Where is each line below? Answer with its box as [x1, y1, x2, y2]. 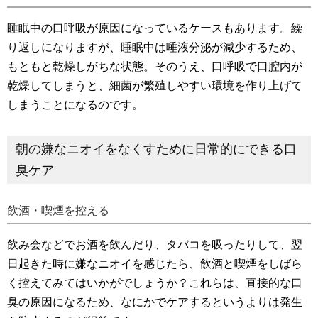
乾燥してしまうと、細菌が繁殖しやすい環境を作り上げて [7, 79, 302, 92]
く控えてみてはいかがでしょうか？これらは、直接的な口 [7, 276, 302, 289]
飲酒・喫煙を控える [7, 204, 109, 216]
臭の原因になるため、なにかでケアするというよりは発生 [7, 295, 302, 308]
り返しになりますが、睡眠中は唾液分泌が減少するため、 [7, 40, 302, 53]
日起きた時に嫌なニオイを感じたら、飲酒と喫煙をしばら [7, 257, 302, 270]
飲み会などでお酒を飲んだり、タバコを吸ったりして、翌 [7, 238, 302, 251]
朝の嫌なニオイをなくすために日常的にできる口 [16, 141, 297, 156]
